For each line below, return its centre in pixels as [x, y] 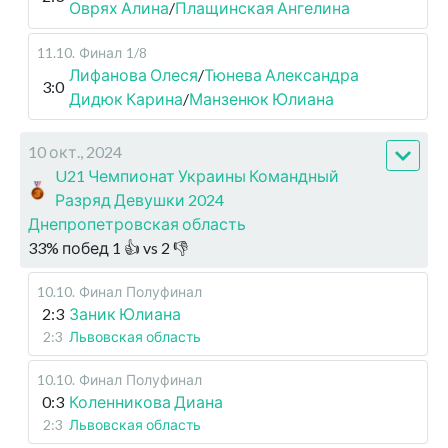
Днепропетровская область [137, 224]
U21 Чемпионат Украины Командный [197, 176]
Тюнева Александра [281, 75]
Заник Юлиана [125, 314]
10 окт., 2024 [75, 152]
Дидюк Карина [126, 99]
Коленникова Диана [146, 402]
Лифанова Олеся [133, 75]
